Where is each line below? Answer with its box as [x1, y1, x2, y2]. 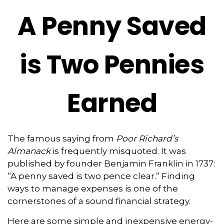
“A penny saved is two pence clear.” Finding [7, 171, 195, 181]
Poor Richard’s [116, 133, 178, 143]
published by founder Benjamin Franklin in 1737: [7, 158, 215, 168]
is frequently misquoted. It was [50, 146, 186, 156]
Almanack [7, 146, 50, 156]
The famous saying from [7, 133, 116, 143]
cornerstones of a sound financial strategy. [7, 196, 190, 206]
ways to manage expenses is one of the [7, 183, 178, 193]
